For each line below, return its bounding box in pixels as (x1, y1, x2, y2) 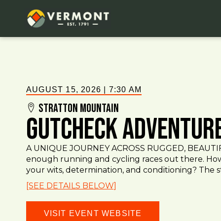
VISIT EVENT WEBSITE (43, 209, 142, 218)
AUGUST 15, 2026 (26, 85, 101, 94)
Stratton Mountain (38, 101, 119, 115)
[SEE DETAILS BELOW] (26, 181, 116, 190)
